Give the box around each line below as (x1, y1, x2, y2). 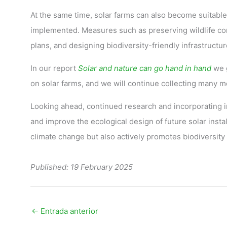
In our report (30, 63, 78, 73)
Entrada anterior (38, 206, 98, 216)
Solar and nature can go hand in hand (78, 63, 211, 73)
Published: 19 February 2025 (30, 162, 133, 172)
